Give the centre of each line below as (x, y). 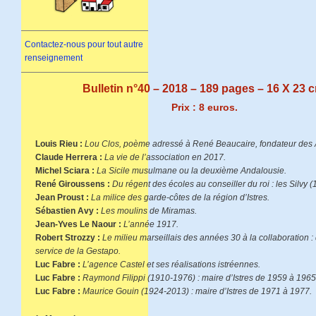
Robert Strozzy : (69, 238)
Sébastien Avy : (68, 211)
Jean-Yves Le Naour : (78, 225)
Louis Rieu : (59, 144)
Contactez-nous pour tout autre (84, 45)
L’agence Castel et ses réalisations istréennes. (171, 265)
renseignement (54, 58)
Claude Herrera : (69, 158)
